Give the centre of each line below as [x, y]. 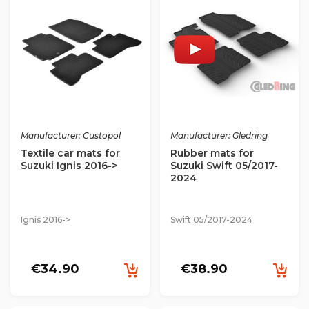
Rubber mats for [212, 153]
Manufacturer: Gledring [219, 135]
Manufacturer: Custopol [71, 135]
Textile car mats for [70, 153]
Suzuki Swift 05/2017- [224, 165]
